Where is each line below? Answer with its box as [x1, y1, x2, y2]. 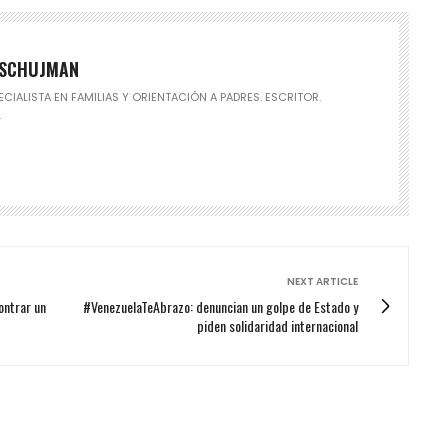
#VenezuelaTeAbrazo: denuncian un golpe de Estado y [83, 295, 358, 317]
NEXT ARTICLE [287, 273, 358, 289]
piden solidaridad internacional [197, 314, 358, 336]
